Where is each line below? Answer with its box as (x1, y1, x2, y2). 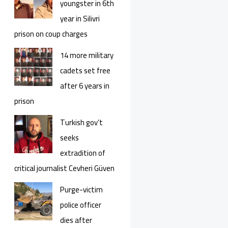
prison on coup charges (14, 26, 88, 42)
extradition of (60, 146, 105, 161)
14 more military (60, 48, 113, 63)
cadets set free (60, 63, 110, 78)
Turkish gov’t (60, 115, 103, 130)
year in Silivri (60, 11, 100, 26)
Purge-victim (60, 182, 103, 197)
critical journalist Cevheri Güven (14, 161, 115, 176)
